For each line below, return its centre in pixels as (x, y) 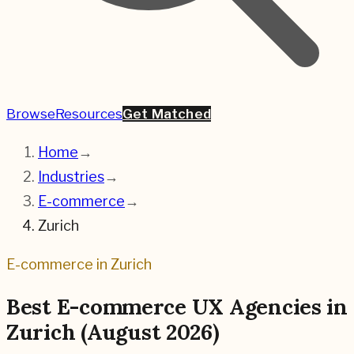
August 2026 (149, 332)
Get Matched (167, 114)
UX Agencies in (267, 307)
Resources (89, 114)
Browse (31, 114)
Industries (71, 177)
